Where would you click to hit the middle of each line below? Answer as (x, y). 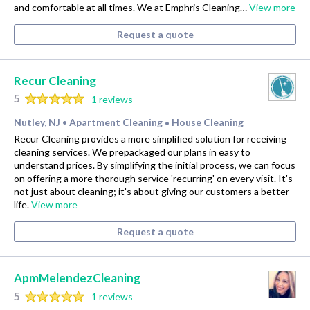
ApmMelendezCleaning (77, 278)
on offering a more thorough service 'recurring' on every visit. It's (153, 179)
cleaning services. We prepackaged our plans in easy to (132, 152)
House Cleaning (208, 122)
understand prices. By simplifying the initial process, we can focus (155, 165)
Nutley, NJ (37, 122)
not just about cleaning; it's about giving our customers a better (152, 192)
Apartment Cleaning (117, 122)
